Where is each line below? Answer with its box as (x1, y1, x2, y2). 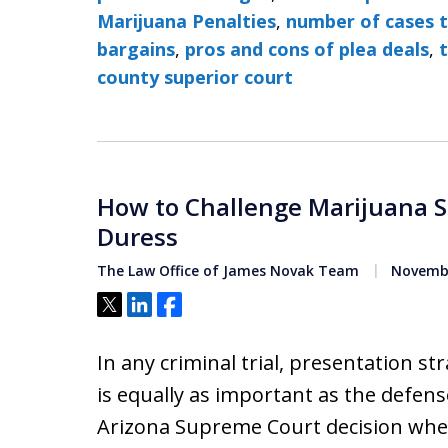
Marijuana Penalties (97, 9, 276, 33)
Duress (97, 220, 178, 253)
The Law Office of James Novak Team (97, 261, 359, 280)
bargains (97, 37, 175, 61)
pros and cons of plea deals (185, 37, 429, 61)
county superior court (97, 65, 293, 89)
